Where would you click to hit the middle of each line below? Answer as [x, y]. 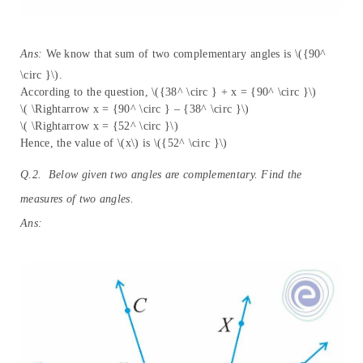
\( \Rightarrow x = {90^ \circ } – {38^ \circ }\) [135, 109]
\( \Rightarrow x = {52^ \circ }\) [99, 126]
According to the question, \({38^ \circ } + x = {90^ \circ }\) [169, 92]
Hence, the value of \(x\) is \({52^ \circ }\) [124, 143]
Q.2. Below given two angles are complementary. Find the [161, 175]
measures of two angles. [77, 199]
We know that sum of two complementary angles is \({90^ [184, 54]
